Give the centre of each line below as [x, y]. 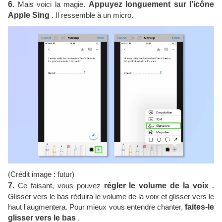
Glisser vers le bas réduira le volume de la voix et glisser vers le [111, 196]
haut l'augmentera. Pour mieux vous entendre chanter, [96, 207]
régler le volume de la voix [156, 185]
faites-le [199, 207]
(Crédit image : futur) [41, 174]
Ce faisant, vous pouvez [59, 185]
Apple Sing [29, 15]
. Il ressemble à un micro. [91, 15]
